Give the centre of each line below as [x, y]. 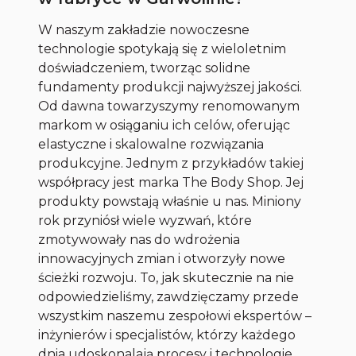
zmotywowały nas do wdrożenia [139, 240]
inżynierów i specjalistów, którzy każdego [167, 335]
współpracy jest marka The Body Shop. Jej [171, 183]
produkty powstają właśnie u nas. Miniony [170, 202]
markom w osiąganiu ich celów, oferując [164, 126]
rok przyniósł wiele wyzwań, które [145, 221]
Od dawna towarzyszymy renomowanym [169, 106]
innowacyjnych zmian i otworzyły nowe [162, 259]
